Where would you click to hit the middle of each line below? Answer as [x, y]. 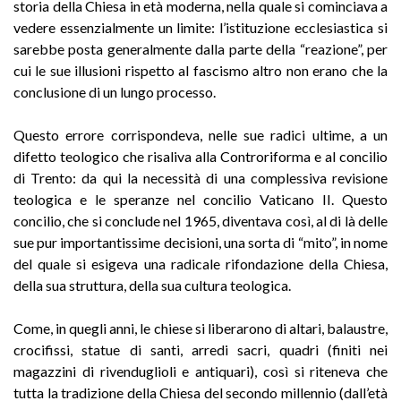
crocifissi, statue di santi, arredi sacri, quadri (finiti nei [200, 349]
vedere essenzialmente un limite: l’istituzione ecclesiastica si [200, 27]
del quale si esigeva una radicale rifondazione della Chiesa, [200, 263]
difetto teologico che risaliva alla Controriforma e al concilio [200, 156]
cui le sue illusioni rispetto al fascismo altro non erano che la [200, 70]
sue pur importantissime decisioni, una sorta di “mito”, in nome [200, 242]
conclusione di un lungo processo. [115, 91]
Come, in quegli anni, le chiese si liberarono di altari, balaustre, [200, 328]
